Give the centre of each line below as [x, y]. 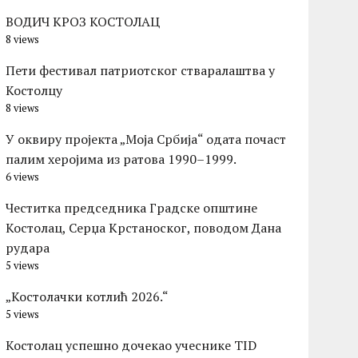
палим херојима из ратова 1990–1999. [121, 159]
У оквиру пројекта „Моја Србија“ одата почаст [146, 139]
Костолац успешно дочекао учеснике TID [131, 346]
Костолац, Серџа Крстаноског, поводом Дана [144, 228]
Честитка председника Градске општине [132, 208]
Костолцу [34, 91]
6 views [23, 177]
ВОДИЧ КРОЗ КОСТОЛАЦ [83, 22]
